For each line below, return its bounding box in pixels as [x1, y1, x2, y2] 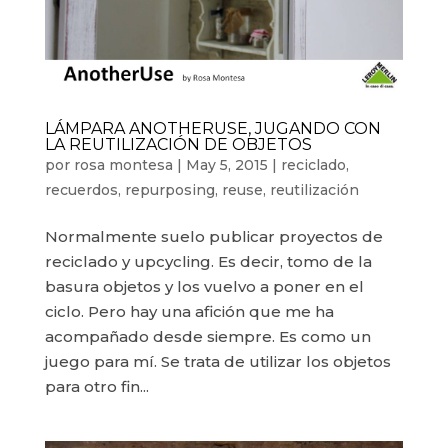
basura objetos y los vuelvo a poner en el [44, 277, 364, 297]
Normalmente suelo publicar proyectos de [44, 227, 383, 247]
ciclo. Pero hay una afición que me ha [44, 302, 334, 322]
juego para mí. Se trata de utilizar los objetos [44, 352, 391, 372]
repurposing [124, 181, 215, 200]
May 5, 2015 [185, 156, 268, 175]
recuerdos [44, 181, 118, 200]
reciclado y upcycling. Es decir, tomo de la [44, 252, 372, 272]
